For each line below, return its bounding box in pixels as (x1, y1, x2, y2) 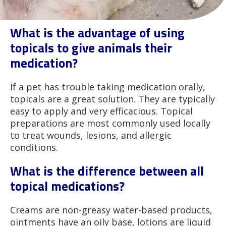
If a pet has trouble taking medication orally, (10, 80, 205, 93)
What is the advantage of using (10, 23, 185, 42)
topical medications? (10, 176, 125, 196)
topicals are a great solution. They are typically (10, 92, 215, 105)
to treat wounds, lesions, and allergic (10, 129, 172, 141)
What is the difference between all (10, 161, 204, 181)
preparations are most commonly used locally (10, 117, 210, 129)
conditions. (10, 141, 58, 153)
